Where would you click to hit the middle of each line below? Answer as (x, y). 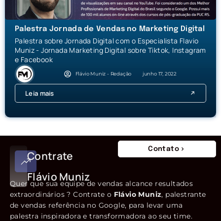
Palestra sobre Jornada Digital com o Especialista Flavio (107, 40)
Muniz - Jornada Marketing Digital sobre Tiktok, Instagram (110, 50)
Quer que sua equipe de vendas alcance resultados (102, 183)
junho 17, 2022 (159, 74)
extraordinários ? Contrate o (62, 194)
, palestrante (184, 194)
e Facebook (34, 59)
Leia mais (40, 93)
